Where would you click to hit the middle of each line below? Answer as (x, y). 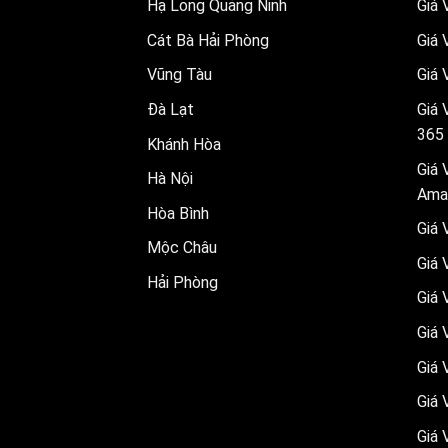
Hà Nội (170, 179)
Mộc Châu (182, 248)
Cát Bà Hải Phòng (208, 40)
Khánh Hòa (184, 144)
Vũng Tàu (179, 75)
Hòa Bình (178, 213)
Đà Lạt (170, 110)
